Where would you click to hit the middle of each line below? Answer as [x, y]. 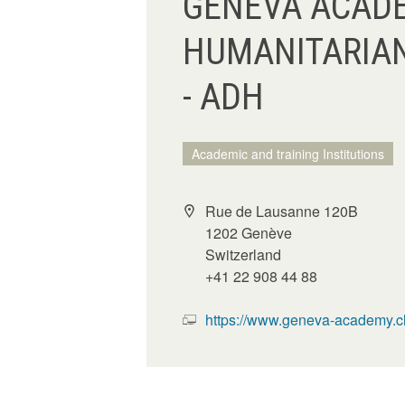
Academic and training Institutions [288, 154]
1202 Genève [249, 233]
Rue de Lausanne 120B [282, 211]
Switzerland [243, 254]
